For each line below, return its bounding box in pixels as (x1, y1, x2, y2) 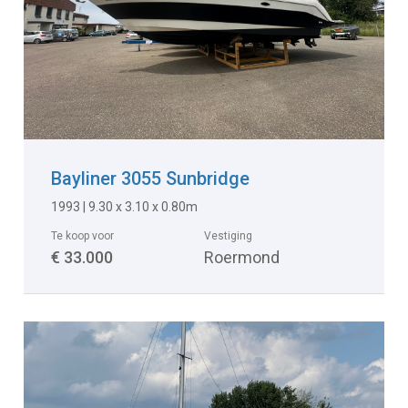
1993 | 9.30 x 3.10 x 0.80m (51, 199, 199, 215)
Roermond (204, 248, 280, 268)
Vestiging (204, 229, 252, 243)
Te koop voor (51, 229, 115, 243)
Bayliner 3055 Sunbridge (51, 168, 250, 190)
